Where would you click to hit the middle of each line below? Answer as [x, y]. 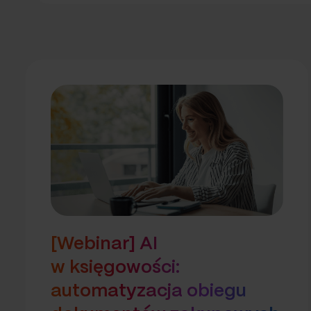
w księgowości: [115, 267]
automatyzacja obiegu [149, 291]
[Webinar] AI [104, 244]
